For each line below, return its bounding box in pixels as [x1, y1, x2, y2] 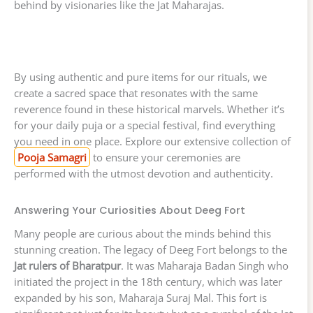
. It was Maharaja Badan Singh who [121, 259, 289, 273]
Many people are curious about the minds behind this [14, 226, 271, 241]
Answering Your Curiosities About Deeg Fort [14, 203, 245, 218]
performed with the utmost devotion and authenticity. [14, 166, 273, 181]
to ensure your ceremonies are [90, 150, 240, 165]
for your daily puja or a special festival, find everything [14, 118, 275, 133]
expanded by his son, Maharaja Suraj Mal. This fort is [14, 291, 267, 305]
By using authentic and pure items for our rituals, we [14, 70, 267, 85]
